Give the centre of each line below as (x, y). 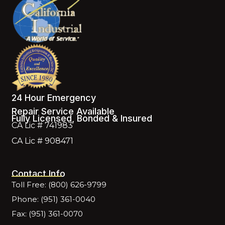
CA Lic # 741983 (42, 126)
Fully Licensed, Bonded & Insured (82, 119)
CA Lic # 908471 (43, 141)
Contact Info (39, 174)
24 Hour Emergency (54, 98)
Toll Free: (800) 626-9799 (59, 185)
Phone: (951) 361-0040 (54, 199)
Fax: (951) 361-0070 (47, 214)
